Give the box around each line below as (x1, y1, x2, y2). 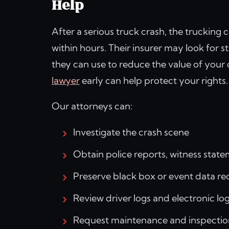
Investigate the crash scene (73, 126, 189, 138)
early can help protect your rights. (79, 74, 228, 86)
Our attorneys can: (51, 100, 132, 112)
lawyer (51, 74, 80, 86)
